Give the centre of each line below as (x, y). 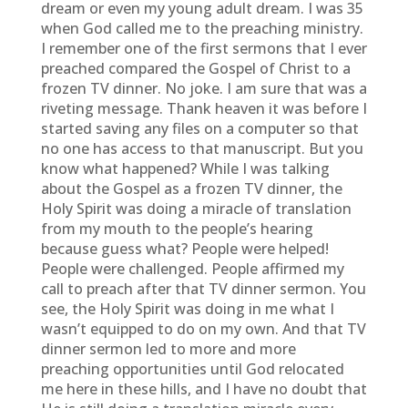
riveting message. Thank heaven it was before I (204, 108)
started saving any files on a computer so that (199, 128)
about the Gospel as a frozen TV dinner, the (191, 189)
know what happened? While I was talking (185, 168)
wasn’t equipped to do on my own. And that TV (203, 329)
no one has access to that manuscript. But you (202, 148)
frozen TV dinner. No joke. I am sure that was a (204, 88)
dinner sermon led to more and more (168, 349)
